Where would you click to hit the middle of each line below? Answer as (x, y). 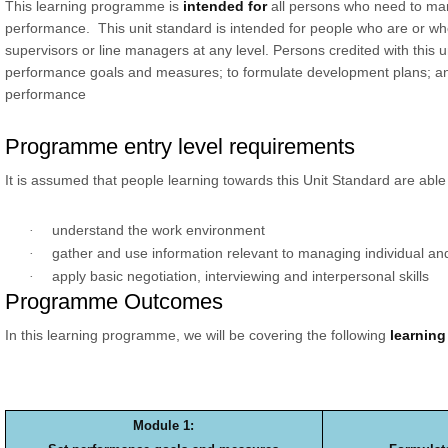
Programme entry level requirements (179, 146)
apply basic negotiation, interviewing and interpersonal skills (240, 276)
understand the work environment (158, 230)
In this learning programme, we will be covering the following (197, 335)
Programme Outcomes (113, 301)
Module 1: (164, 425)
